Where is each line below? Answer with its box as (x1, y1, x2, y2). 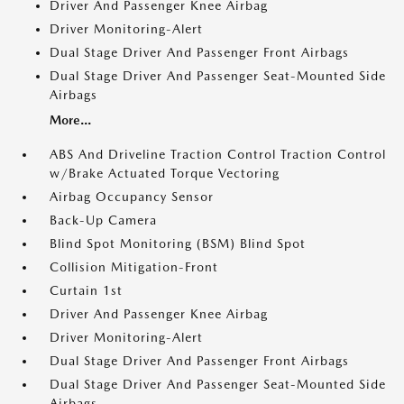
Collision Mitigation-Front (50, 260, 218, 274)
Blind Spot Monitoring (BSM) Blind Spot (50, 236, 306, 251)
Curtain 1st (50, 283, 123, 298)
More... (50, 113, 91, 127)
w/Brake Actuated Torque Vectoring (50, 166, 280, 180)
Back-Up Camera (50, 213, 157, 227)
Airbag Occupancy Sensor (50, 189, 214, 204)
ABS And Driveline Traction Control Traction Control (50, 147, 386, 161)
